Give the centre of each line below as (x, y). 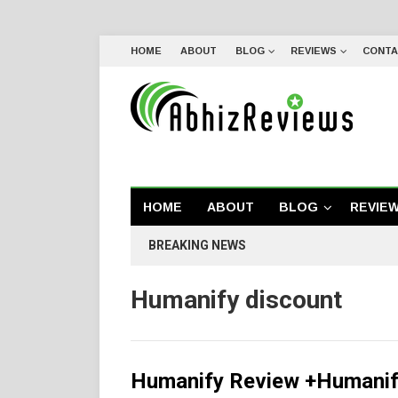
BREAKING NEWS (197, 245)
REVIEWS (314, 51)
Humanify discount (236, 300)
